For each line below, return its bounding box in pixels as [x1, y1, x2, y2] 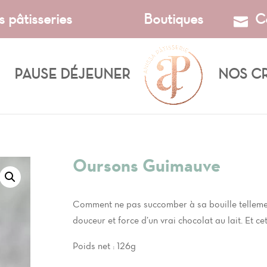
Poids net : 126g [73, 240, 136, 252]
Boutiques [144, 10, 203, 27]
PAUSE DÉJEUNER [14, 65, 130, 82]
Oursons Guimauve [73, 154, 221, 176]
